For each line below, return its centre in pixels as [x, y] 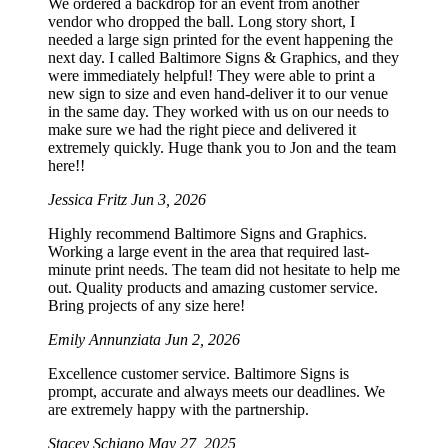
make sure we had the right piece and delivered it [202, 130]
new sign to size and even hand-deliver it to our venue [218, 94]
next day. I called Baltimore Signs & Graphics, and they [223, 58]
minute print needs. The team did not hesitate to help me [224, 270]
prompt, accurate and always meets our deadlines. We [216, 392]
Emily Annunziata [106, 340]
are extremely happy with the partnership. [178, 410]
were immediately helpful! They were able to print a [211, 76]
